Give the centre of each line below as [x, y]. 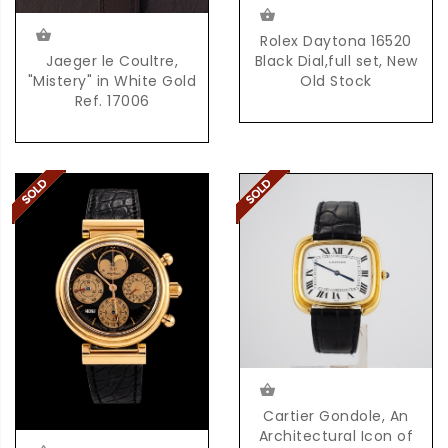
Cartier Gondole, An [336, 415]
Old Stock [336, 81]
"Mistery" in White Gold [112, 81]
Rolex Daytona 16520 [336, 41]
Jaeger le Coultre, [112, 61]
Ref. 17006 [112, 101]
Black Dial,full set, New [336, 61]
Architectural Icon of [336, 435]
